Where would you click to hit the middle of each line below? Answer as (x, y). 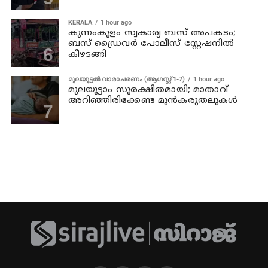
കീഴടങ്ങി (87, 54)
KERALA (80, 22)
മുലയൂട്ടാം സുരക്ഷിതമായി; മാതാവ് (148, 90)
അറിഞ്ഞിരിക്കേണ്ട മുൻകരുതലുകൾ (153, 100)
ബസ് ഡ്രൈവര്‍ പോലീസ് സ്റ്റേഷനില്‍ (151, 44)
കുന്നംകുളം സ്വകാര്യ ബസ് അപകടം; (152, 33)
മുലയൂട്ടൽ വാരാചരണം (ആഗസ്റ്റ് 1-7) (126, 79)
